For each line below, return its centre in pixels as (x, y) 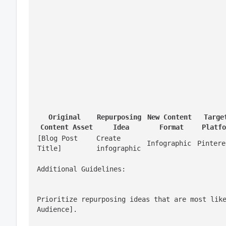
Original (64, 117)
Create (108, 138)
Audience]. (57, 209)
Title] (49, 148)
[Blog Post (58, 138)
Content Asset (66, 127)
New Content (169, 117)
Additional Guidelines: (81, 169)
